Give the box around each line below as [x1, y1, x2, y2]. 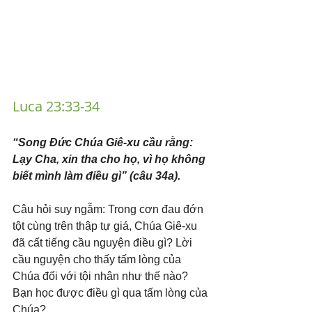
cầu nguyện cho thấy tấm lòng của [13, 253, 184, 266]
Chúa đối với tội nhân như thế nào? [13, 270, 191, 283]
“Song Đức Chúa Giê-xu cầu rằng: [13, 136, 196, 149]
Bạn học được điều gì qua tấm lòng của [13, 287, 210, 299]
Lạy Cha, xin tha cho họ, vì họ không [13, 153, 208, 166]
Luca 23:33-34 [13, 97, 100, 116]
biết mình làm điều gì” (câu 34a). [13, 170, 180, 182]
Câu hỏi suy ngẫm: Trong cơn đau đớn [13, 203, 206, 216]
